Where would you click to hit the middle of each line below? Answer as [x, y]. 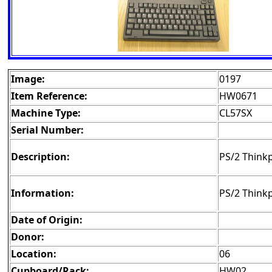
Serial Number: [47, 130]
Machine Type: [46, 113]
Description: [40, 157]
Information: [42, 193]
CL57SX [236, 113]
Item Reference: [49, 96]
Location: [34, 254]
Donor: [28, 237]
